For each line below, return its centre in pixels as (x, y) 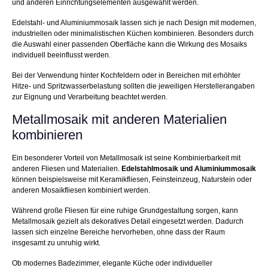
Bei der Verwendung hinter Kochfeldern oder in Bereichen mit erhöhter (126, 76)
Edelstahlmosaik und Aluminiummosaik (189, 169)
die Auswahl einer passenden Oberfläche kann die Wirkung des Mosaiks (130, 45)
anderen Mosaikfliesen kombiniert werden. (81, 191)
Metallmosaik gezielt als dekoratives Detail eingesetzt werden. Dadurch (128, 222)
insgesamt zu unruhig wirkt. (56, 243)
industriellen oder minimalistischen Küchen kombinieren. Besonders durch (133, 34)
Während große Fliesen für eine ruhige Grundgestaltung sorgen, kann (125, 211)
